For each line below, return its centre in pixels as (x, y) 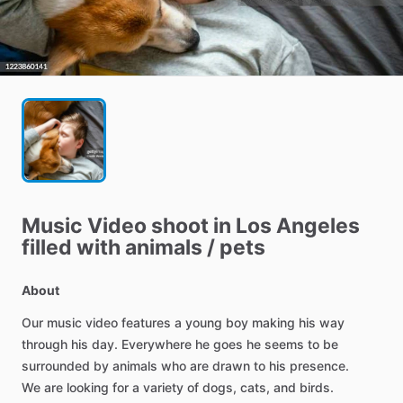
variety (163, 388)
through (45, 345)
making (273, 323)
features (146, 323)
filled (47, 248)
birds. (317, 388)
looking (88, 388)
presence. (319, 366)
